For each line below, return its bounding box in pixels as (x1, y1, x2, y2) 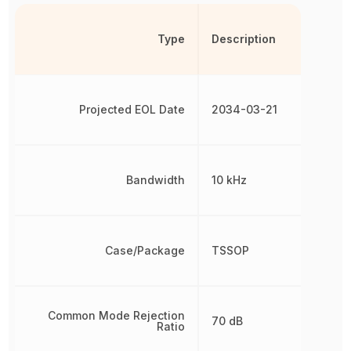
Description (211, 31, 276, 45)
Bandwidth (125, 172, 185, 186)
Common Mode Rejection (47, 308, 185, 322)
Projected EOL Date (78, 102, 185, 116)
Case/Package (104, 243, 185, 257)
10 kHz (211, 172, 247, 186)
